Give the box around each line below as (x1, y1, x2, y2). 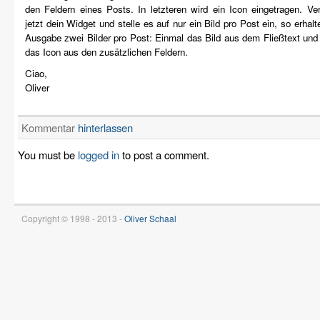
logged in (78, 147, 119, 162)
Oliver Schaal (124, 212, 176, 224)
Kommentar (21, 120, 78, 135)
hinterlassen (78, 120, 133, 135)
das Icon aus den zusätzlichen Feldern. (25, 45, 188, 59)
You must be (18, 147, 78, 162)
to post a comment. (119, 147, 209, 162)
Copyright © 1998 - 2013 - (21, 212, 124, 224)
